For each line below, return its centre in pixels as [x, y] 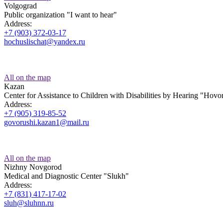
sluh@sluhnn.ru [29, 203]
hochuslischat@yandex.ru [45, 42]
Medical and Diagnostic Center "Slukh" [66, 176]
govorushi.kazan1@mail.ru [47, 122]
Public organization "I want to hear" [60, 15]
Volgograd [20, 6]
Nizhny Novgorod [33, 167]
